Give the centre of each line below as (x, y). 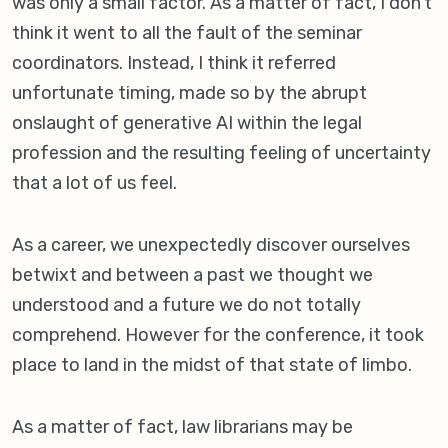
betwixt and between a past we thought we (192, 275)
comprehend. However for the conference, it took (218, 335)
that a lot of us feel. (94, 183)
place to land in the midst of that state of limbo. (212, 365)
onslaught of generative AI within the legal (187, 123)
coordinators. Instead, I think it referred (174, 63)
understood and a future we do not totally (186, 305)
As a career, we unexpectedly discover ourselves (211, 245)
